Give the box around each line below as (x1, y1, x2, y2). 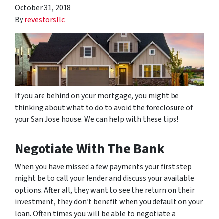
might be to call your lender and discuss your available (15, 173, 194, 184)
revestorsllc (24, 14, 65, 25)
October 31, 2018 (15, 2, 71, 13)
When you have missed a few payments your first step (15, 161, 192, 173)
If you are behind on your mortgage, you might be (15, 90, 179, 102)
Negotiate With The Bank (15, 139, 165, 159)
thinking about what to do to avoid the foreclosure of (15, 102, 193, 113)
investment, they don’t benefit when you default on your (15, 197, 203, 208)
